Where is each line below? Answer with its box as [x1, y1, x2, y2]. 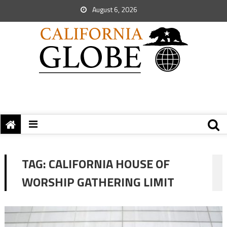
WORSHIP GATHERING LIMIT [21, 173, 174, 191]
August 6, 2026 [91, 4, 137, 15]
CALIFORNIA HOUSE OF [48, 155, 170, 173]
